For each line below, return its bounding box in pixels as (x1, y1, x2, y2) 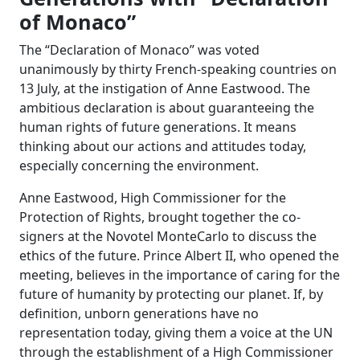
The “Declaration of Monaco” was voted (19, 41, 260, 59)
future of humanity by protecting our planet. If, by (19, 285, 323, 303)
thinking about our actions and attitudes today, (19, 137, 306, 155)
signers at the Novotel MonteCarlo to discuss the (19, 227, 317, 245)
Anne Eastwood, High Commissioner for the (19, 189, 286, 207)
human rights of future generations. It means (19, 118, 297, 136)
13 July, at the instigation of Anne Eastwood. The (19, 80, 310, 97)
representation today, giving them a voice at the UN (19, 324, 333, 342)
